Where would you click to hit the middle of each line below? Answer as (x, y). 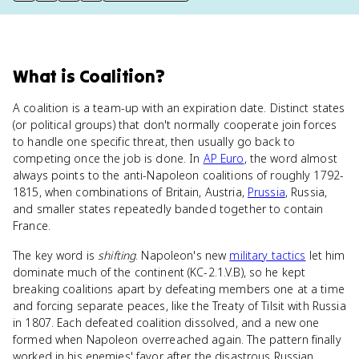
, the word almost (290, 158)
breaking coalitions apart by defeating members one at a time (179, 289)
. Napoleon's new (183, 255)
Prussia (266, 192)
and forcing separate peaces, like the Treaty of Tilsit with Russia (179, 306)
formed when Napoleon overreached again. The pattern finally (177, 339)
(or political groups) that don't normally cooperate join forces (175, 125)
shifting (117, 255)
